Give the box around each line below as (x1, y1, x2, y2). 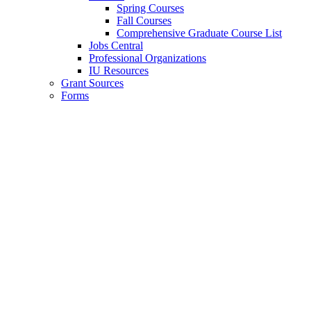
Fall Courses (117, 14, 171, 26)
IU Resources (89, 64, 149, 76)
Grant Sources (61, 76, 124, 89)
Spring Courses (117, 1, 184, 14)
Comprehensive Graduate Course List (117, 26, 282, 39)
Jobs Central (89, 39, 143, 51)
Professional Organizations (89, 51, 206, 64)
